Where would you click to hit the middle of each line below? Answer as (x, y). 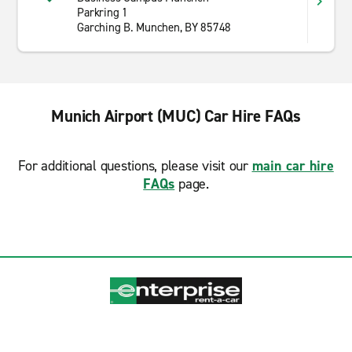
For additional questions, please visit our (135, 166)
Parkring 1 (103, 13)
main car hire (293, 166)
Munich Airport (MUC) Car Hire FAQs (176, 116)
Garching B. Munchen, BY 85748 (154, 27)
